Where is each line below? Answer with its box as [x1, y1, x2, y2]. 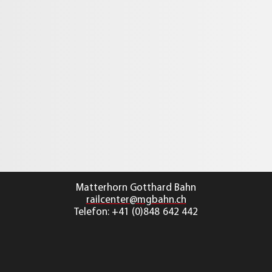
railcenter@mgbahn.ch [86, 195, 186, 205]
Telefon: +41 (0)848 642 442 [74, 207, 198, 217]
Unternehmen [21, 81, 95, 93]
